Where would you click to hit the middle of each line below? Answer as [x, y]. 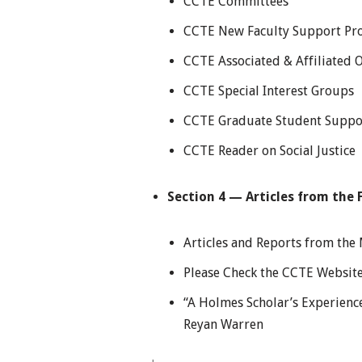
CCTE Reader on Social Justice [269, 150]
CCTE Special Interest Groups [269, 90]
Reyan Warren [223, 324]
